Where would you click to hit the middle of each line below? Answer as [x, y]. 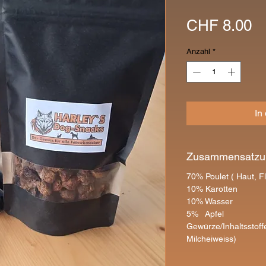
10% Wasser [210, 201]
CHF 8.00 [219, 26]
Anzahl [198, 51]
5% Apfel [205, 213]
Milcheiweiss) [211, 238]
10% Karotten [212, 189]
